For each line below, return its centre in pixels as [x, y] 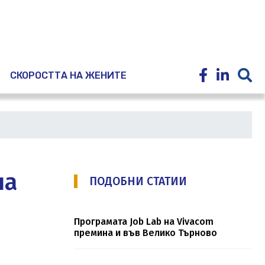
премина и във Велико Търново [145, 233]
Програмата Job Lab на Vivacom [143, 222]
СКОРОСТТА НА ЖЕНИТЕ [68, 76]
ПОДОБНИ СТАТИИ [138, 182]
